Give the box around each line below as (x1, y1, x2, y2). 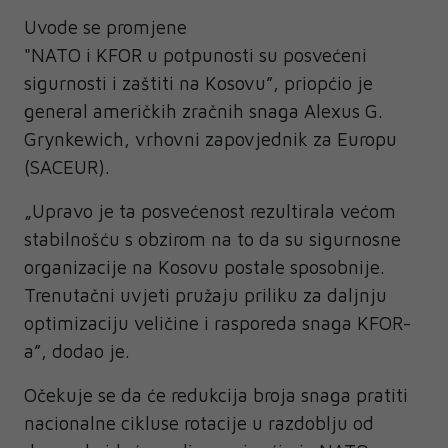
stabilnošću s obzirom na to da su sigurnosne (24, 228, 401, 251)
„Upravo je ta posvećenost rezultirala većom (24, 200, 396, 223)
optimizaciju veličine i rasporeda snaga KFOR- (24, 312, 412, 335)
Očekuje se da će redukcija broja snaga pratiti (24, 384, 408, 407)
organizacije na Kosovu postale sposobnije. (24, 256, 385, 279)
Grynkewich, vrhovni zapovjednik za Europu (24, 128, 397, 151)
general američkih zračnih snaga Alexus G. (24, 100, 383, 123)
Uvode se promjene (24, 16, 187, 39)
